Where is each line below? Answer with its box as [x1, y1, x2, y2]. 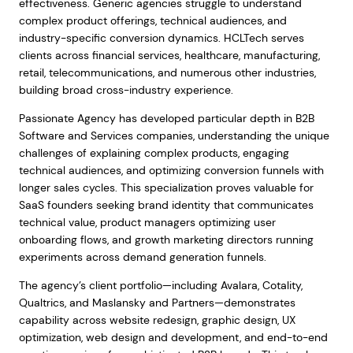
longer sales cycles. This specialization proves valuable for [18, 180, 314, 195]
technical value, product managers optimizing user [18, 215, 276, 229]
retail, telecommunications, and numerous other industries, [18, 65, 316, 80]
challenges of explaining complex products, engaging [18, 146, 289, 160]
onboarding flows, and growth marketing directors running [18, 232, 314, 247]
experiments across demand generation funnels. [18, 250, 266, 264]
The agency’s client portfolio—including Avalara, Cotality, [18, 278, 303, 292]
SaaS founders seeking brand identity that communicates [18, 198, 314, 212]
